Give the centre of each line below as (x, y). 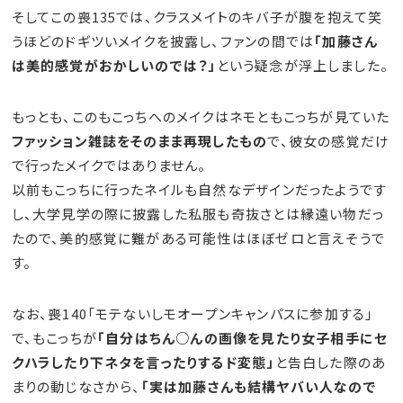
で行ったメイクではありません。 (109, 166)
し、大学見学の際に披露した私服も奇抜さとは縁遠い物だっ (197, 214)
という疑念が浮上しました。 (303, 66)
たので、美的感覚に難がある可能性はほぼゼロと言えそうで (198, 238)
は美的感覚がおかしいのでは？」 (114, 66)
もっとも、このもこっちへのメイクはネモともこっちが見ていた (201, 117)
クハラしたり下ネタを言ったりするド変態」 (143, 363)
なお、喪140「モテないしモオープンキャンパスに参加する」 (193, 314)
